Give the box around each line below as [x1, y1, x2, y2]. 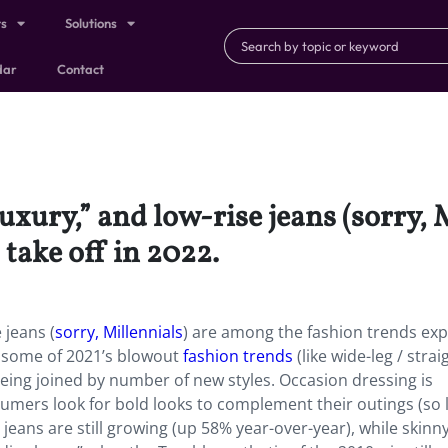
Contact [57, 61, 105, 77]
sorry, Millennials [55, 321, 183, 343]
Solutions [65, 15, 118, 31]
